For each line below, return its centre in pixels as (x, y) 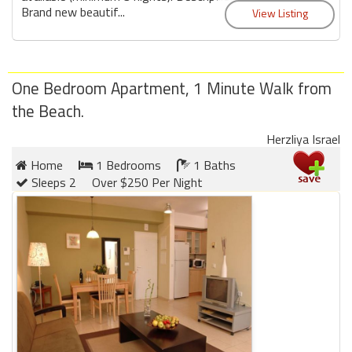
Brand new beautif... (73, 11)
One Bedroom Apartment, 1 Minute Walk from (172, 88)
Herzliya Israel (303, 139)
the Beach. (48, 110)
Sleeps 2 (52, 182)
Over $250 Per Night (147, 182)
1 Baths (213, 165)
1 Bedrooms (127, 165)
